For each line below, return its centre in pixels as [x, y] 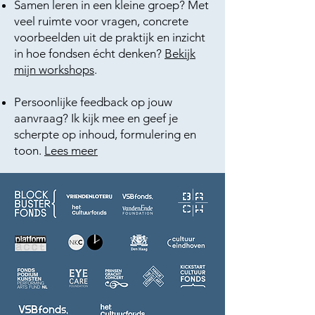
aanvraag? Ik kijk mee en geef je [96, 118]
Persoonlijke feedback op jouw [93, 102]
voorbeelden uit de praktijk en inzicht [110, 37]
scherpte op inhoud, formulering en [105, 134]
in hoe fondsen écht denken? [89, 53]
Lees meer [71, 150]
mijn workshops [54, 70]
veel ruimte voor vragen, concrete [101, 21]
